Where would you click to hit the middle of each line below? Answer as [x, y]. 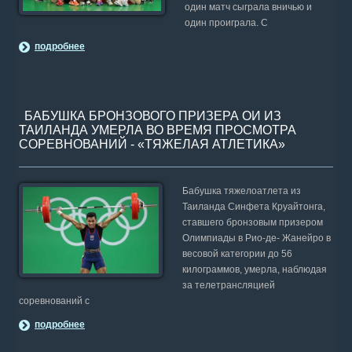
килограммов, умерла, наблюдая [255, 269]
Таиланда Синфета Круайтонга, [254, 207]
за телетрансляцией [229, 285]
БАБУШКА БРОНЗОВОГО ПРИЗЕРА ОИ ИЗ [153, 116]
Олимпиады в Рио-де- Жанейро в [257, 238]
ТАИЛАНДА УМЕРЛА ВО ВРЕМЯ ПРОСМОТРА [158, 130]
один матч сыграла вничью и [249, 7]
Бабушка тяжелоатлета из [242, 191]
